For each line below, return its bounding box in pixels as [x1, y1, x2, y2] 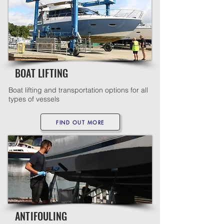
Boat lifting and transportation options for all [8, 85, 148, 94]
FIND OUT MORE [56, 118, 104, 126]
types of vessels [8, 94, 59, 103]
